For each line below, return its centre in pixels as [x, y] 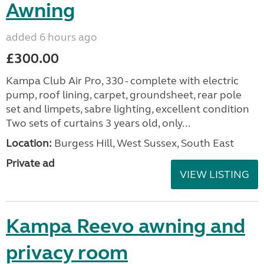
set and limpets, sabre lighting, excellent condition [128, 109]
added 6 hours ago [52, 37]
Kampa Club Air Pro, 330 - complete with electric [122, 80]
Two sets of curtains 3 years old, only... [98, 123]
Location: [29, 143]
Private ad [30, 163]
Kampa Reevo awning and [126, 226]
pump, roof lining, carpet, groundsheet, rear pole [124, 95]
